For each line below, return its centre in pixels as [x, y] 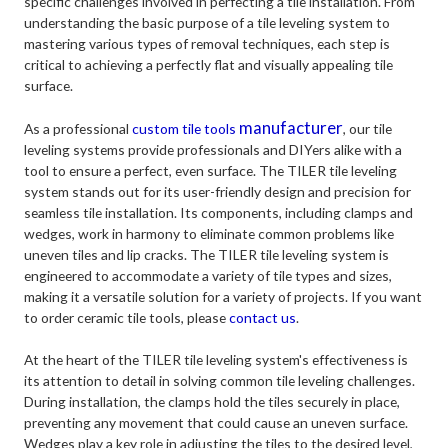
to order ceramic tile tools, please [127, 318]
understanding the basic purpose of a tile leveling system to [207, 23]
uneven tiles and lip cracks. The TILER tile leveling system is [207, 255]
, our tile [368, 129]
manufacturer [291, 128]
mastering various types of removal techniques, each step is [207, 44]
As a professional [78, 129]
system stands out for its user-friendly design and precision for [218, 192]
